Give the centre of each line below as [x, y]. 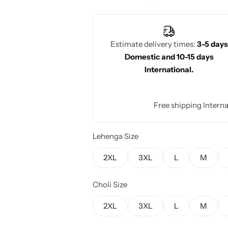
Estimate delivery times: [153, 44]
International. [169, 69]
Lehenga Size [116, 136]
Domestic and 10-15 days [169, 56]
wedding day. [116, 9]
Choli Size [110, 184]
